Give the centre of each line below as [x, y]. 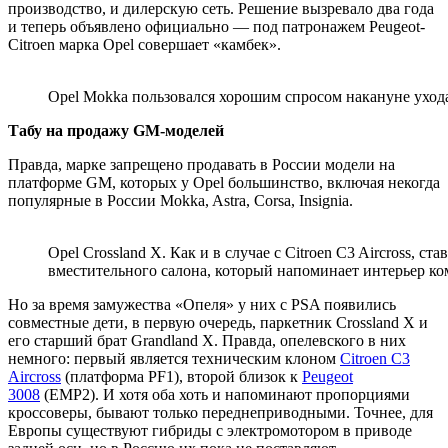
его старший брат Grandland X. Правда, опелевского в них [207, 340]
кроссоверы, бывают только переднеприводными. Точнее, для [220, 412]
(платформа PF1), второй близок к [181, 376]
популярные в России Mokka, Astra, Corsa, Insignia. [180, 200]
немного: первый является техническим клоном [174, 358]
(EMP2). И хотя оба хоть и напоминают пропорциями [225, 394]
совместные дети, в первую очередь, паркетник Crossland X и [218, 322]
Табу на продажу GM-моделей [116, 130]
